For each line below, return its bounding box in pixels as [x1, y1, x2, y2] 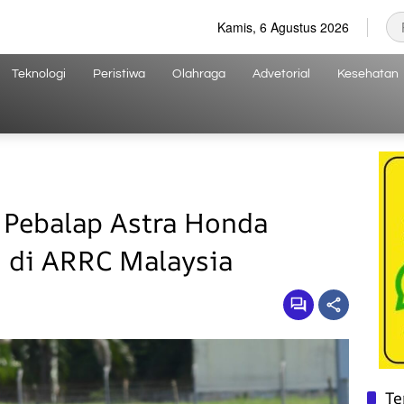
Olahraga [172, 67, 225, 80]
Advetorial [252, 67, 310, 80]
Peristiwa [93, 67, 145, 80]
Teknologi [12, 67, 66, 80]
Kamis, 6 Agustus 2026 [217, 17, 349, 36]
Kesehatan [337, 67, 399, 80]
